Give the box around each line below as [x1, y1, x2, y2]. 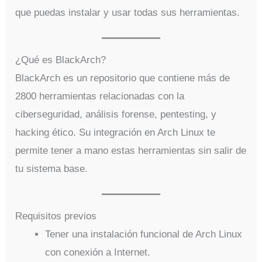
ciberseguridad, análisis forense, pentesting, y [15, 108, 217, 120]
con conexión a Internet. [45, 247, 151, 258]
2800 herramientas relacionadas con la [15, 90, 185, 102]
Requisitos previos [15, 211, 97, 222]
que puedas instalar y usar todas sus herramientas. [15, 6, 240, 18]
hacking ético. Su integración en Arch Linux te [15, 126, 216, 138]
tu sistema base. [15, 163, 88, 174]
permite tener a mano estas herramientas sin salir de [15, 144, 247, 156]
